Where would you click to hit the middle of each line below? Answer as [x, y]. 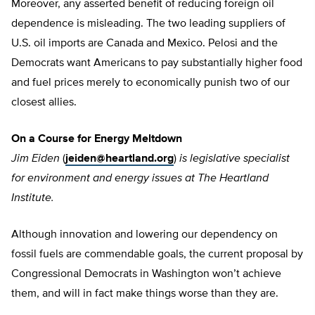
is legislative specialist [234, 159]
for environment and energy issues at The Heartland [140, 179]
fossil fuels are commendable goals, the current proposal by [157, 255]
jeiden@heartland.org [120, 159]
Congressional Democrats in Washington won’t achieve [146, 275]
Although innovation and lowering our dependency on [144, 235]
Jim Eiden [36, 159]
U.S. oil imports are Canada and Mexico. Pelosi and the [144, 44]
